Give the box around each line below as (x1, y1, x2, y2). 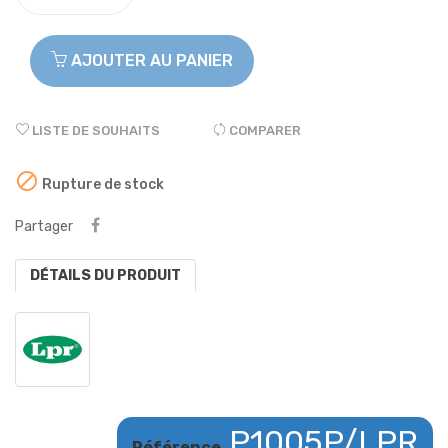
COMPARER (229, 122, 301, 138)
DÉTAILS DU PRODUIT (30, 266, 181, 284)
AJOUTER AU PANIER (71, 50, 233, 70)
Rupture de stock (39, 175, 164, 193)
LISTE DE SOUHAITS (32, 122, 160, 138)
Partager (15, 217, 73, 235)
